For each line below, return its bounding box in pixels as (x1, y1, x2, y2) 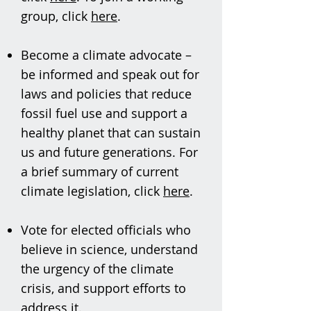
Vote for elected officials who (21, 221, 191, 238)
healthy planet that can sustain (21, 124, 201, 141)
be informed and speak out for (21, 66, 199, 83)
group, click (21, 8, 91, 24)
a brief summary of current (21, 163, 178, 180)
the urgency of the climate (21, 260, 174, 277)
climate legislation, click (21, 183, 163, 199)
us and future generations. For (21, 144, 198, 160)
